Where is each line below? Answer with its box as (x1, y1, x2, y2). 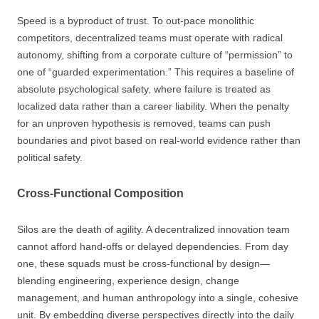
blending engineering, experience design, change (17, 275, 239, 286)
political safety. (17, 152, 83, 163)
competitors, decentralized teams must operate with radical (17, 32, 283, 43)
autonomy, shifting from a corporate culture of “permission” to (17, 49, 293, 61)
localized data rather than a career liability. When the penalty (17, 100, 289, 112)
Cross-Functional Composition (17, 187, 184, 199)
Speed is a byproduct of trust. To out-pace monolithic (17, 15, 254, 26)
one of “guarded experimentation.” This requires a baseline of (17, 66, 294, 78)
